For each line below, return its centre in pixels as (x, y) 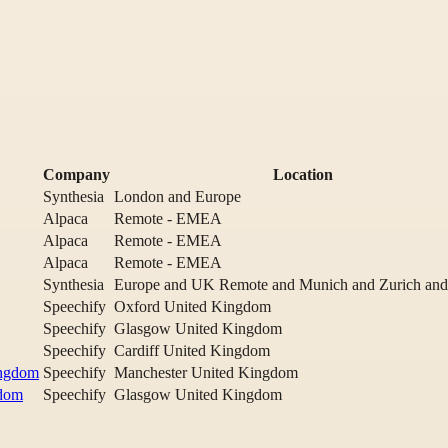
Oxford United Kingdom (192, 306)
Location (302, 174)
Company (76, 174)
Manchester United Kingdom (206, 372)
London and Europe (177, 196)
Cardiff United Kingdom (192, 350)
